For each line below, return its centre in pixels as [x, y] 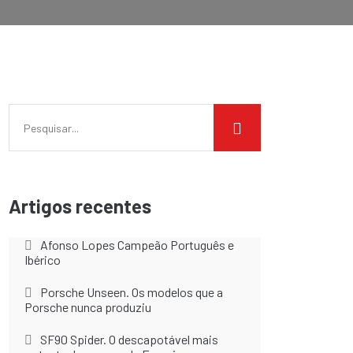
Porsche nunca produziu [88, 307]
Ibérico [43, 260]
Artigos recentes [80, 206]
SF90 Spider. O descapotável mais [129, 339]
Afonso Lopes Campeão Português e [137, 245]
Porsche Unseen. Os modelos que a [132, 292]
